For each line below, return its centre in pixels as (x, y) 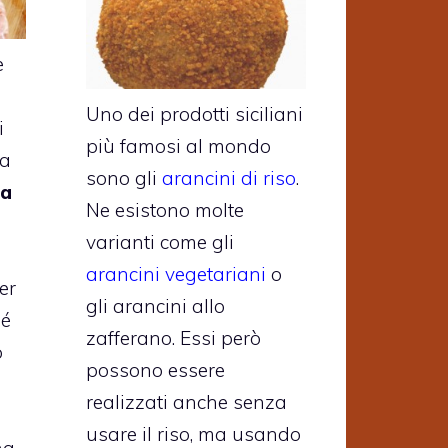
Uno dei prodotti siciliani (194, 114)
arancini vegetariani (176, 274)
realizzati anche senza (186, 402)
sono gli (124, 178)
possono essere (155, 370)
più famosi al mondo (178, 146)
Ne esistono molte (165, 210)
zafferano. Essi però (173, 338)
